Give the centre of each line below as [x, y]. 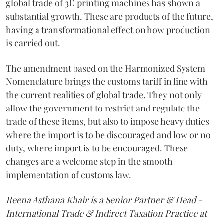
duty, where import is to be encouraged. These [97, 148]
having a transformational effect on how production [108, 29]
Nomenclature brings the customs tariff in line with [107, 81]
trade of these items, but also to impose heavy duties [108, 121]
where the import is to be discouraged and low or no [108, 134]
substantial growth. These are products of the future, [110, 16]
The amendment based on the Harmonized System [106, 68]
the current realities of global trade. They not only [104, 94]
